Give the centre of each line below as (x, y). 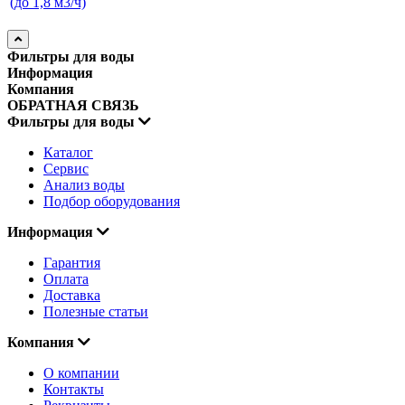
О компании (81, 372)
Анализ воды (84, 184)
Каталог (68, 152)
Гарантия (72, 262)
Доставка (72, 295)
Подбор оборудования (112, 201)
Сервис (66, 168)
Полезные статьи (96, 311)
